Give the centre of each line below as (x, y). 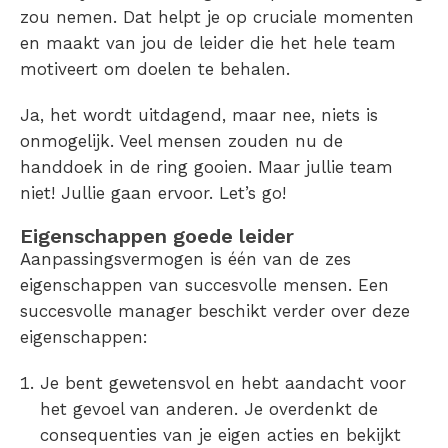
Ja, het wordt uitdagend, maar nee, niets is (199, 114)
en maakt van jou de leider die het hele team (208, 42)
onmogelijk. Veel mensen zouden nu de (181, 140)
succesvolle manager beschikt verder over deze (215, 310)
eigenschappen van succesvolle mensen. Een (204, 284)
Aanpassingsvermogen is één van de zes (185, 258)
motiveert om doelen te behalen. (155, 68)
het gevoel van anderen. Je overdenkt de (209, 408)
